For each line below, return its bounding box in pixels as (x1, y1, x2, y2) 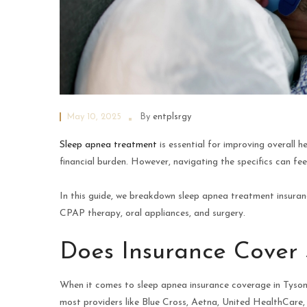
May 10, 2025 (66, 112, 121, 122)
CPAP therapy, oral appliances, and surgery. (60, 208, 245, 219)
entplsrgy (153, 112, 191, 122)
